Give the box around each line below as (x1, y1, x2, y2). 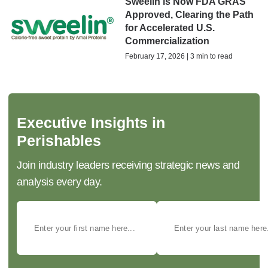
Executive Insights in (17, 114, 165, 132)
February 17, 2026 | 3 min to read (124, 52, 233, 61)
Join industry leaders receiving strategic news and (17, 159, 239, 172)
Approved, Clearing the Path (124, 10, 254, 20)
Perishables (17, 132, 101, 150)
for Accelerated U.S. (124, 23, 215, 33)
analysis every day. (17, 176, 102, 188)
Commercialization (124, 36, 209, 47)
